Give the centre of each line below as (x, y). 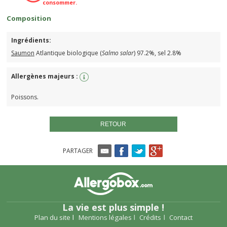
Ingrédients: (32, 40)
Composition (29, 18)
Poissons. (25, 97)
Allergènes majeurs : (45, 76)
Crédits (150, 218)
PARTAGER (78, 150)
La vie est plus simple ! (113, 207)
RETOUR (113, 124)
